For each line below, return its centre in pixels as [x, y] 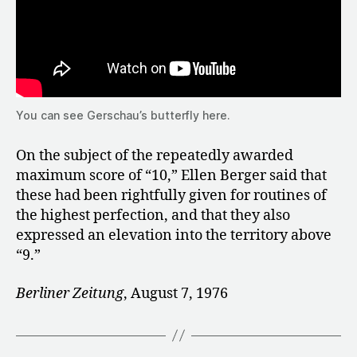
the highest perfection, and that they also [153, 216]
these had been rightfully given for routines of [171, 196]
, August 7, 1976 [176, 293]
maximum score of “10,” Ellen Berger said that [171, 176]
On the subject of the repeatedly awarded [155, 156]
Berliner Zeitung [70, 293]
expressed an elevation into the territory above [174, 236]
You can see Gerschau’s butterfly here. [123, 116]
